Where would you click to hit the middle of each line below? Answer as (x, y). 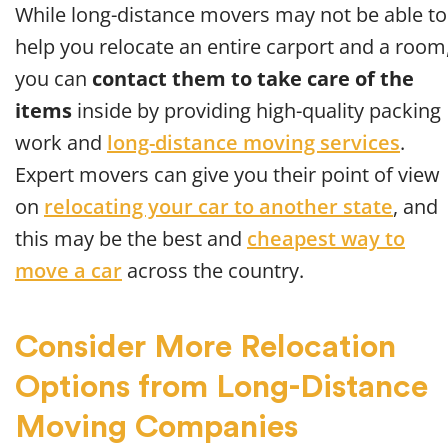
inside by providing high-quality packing (256, 111)
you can (53, 79)
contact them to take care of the (253, 79)
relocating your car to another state (218, 207)
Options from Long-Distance (221, 387)
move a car (68, 271)
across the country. (213, 271)
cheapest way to (326, 239)
